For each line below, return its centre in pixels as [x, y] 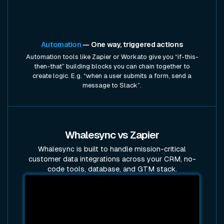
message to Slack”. [112, 85]
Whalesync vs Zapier [112, 135]
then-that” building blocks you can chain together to [112, 66]
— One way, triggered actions [132, 45]
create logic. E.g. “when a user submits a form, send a [112, 76]
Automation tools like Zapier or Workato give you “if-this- [112, 57]
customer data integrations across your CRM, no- [112, 159]
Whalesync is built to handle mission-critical [112, 149]
